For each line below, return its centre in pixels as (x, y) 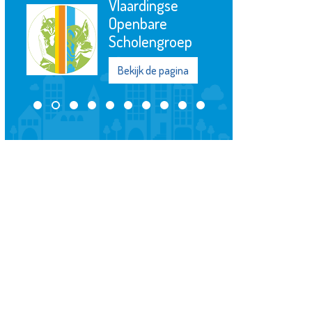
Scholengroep (150, 41)
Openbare (138, 23)
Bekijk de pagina (153, 71)
